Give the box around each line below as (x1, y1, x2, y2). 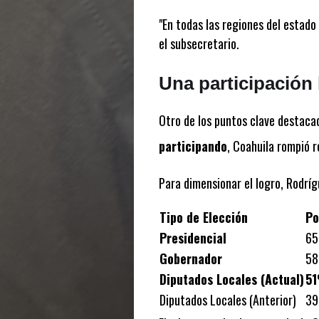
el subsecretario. (158, 34, 239, 53)
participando (158, 137, 227, 156)
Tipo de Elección (159, 208, 248, 227)
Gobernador (159, 249, 222, 268)
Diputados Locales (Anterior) (159, 291, 296, 310)
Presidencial (159, 229, 226, 248)
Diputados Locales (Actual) (159, 270, 304, 289)
